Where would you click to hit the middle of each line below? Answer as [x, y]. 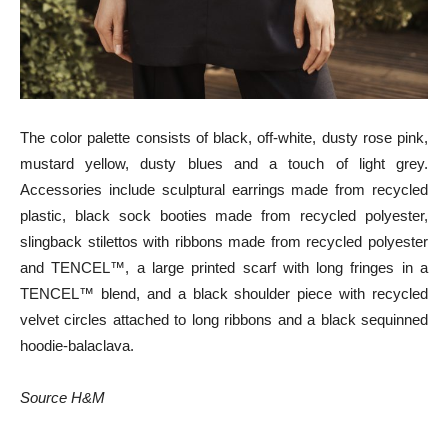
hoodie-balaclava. [77, 346]
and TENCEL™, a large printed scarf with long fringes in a [224, 268]
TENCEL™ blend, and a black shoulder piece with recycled [224, 294]
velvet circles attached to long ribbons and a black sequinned [224, 320]
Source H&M [62, 398]
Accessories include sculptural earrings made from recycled [224, 190]
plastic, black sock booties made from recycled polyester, [224, 216]
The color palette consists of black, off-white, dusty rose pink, [224, 138]
